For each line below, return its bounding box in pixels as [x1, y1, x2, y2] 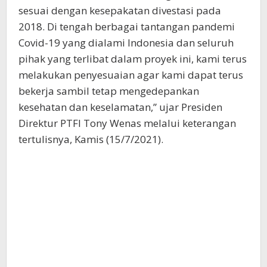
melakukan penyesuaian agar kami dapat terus [18, 68, 243, 82]
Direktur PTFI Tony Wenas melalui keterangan [18, 116, 236, 130]
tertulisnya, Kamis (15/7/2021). [18, 132, 163, 146]
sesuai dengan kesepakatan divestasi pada [18, 4, 221, 17]
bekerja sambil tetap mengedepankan [18, 84, 199, 98]
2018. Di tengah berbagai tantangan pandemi [18, 20, 235, 33]
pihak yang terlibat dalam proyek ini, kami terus [18, 52, 247, 66]
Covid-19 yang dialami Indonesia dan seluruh [18, 36, 234, 49]
